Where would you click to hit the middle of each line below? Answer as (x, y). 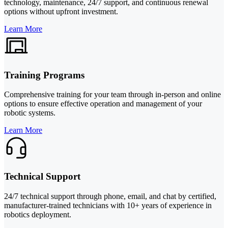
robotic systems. (30, 113)
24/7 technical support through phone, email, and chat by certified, (110, 196)
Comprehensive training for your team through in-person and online (112, 95)
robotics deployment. (38, 214)
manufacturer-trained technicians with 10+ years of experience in (108, 205)
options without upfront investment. (61, 11)
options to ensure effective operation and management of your (103, 104)
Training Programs (44, 75)
